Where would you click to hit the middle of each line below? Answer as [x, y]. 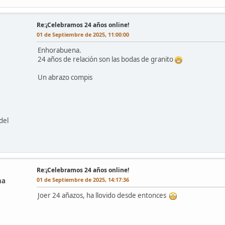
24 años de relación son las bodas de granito [106, 59]
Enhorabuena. [60, 50]
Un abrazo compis [65, 77]
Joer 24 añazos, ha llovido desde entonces [103, 195]
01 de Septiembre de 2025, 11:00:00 [83, 34]
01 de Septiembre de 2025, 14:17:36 [83, 179]
